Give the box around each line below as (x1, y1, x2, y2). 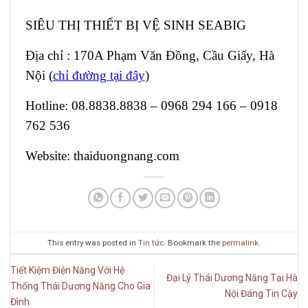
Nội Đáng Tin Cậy (225, 288, 298, 300)
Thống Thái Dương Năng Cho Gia (10, 280, 151, 291)
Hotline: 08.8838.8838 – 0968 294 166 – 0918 (25, 98, 278, 113)
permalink (222, 237, 258, 247)
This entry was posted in (47, 237, 138, 247)
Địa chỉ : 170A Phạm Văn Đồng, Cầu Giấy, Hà (25, 47, 274, 63)
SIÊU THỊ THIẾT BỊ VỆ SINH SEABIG (25, 17, 246, 32)
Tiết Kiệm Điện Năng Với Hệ (10, 264, 124, 276)
